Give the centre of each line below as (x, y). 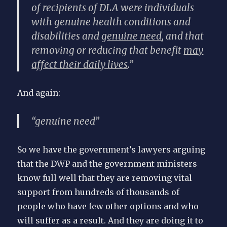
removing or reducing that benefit (108, 50)
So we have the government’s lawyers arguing (111, 150)
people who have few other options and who (108, 206)
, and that (183, 36)
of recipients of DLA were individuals (113, 8)
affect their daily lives (80, 65)
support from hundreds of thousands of (99, 192)
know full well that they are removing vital (105, 178)
